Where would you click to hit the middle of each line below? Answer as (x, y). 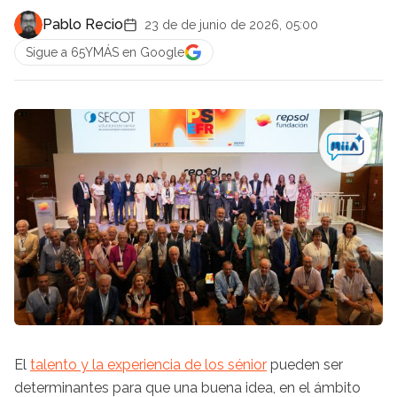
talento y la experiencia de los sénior (148, 364)
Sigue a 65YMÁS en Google (105, 52)
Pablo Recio (83, 24)
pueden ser (305, 364)
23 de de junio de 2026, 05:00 (231, 25)
